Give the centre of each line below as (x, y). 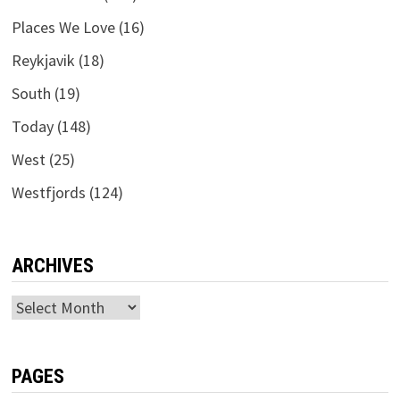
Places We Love (63, 28)
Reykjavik (43, 61)
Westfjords (48, 193)
